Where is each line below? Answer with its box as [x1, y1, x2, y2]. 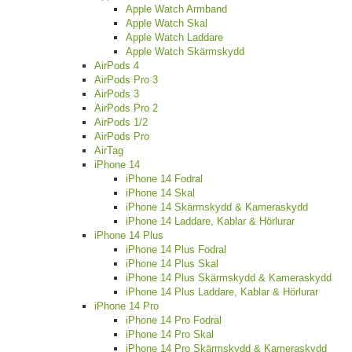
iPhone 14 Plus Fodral [126, 244, 226, 256]
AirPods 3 [94, 88, 139, 101]
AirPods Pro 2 [94, 102, 158, 115]
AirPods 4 [94, 60, 139, 72]
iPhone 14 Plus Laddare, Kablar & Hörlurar [126, 286, 318, 299]
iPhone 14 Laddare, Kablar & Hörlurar [126, 215, 295, 228]
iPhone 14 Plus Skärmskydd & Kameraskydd [126, 272, 332, 284]
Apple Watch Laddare [126, 31, 223, 44]
